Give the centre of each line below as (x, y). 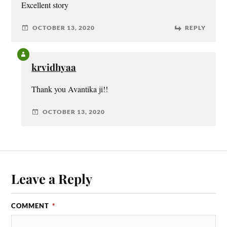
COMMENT (31, 206)
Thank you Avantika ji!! (70, 89)
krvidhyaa (54, 67)
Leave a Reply (52, 179)
